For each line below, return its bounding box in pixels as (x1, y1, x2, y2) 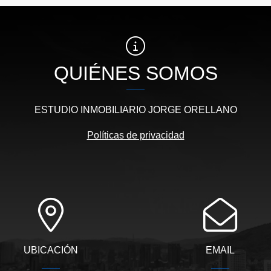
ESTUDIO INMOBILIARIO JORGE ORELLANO (34, 104, 237, 115)
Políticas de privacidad (87, 129, 184, 140)
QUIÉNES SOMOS (53, 62, 218, 84)
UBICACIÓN (23, 244, 78, 255)
